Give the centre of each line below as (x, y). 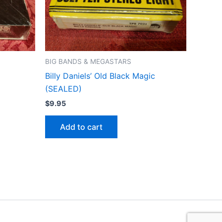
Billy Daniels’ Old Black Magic (100, 76)
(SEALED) (63, 88)
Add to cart (81, 127)
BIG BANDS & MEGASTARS (88, 62)
